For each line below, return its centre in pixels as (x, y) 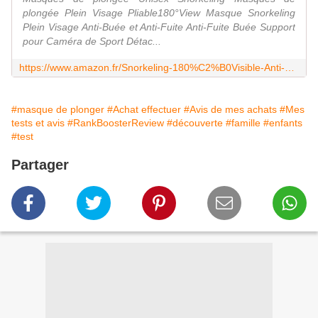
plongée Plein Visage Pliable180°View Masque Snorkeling (159, 13)
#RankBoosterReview (116, 123)
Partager (40, 165)
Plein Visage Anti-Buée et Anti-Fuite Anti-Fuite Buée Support (159, 27)
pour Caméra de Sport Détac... (92, 42)
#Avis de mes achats (230, 110)
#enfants (283, 123)
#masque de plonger (58, 110)
